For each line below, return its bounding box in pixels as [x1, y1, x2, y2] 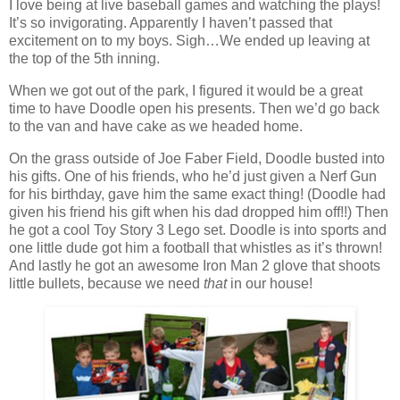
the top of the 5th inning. [9, 51, 160, 67]
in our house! [227, 275, 312, 291]
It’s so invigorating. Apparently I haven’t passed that [9, 15, 332, 31]
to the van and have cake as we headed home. [9, 119, 303, 134]
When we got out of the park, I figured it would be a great [9, 83, 362, 98]
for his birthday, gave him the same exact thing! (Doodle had [9, 186, 386, 202]
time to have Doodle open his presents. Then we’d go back [9, 101, 379, 116]
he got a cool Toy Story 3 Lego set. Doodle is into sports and [9, 221, 387, 237]
